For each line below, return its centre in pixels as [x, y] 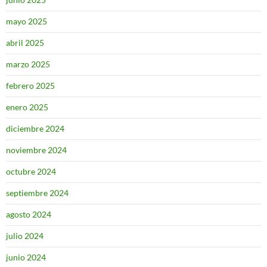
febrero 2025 [30, 86]
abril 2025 [25, 43]
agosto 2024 [29, 214]
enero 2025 [27, 107]
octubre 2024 [31, 171]
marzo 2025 [28, 64]
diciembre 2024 [35, 128]
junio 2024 [26, 257]
